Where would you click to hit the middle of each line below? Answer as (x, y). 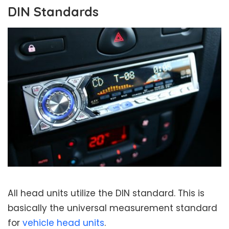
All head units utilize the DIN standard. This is (106, 193)
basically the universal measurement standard (112, 208)
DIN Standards (53, 12)
